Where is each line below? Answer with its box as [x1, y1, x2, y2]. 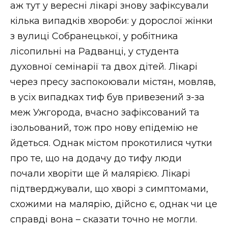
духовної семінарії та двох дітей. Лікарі [10, 61, 197, 72]
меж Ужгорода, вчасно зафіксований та [10, 106, 199, 118]
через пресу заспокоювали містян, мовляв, [10, 76, 216, 88]
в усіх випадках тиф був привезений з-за [10, 91, 205, 103]
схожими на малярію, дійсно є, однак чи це [10, 198, 217, 210]
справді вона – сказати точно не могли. [10, 213, 197, 225]
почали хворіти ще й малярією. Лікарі [10, 167, 190, 179]
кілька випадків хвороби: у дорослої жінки [10, 15, 213, 26]
